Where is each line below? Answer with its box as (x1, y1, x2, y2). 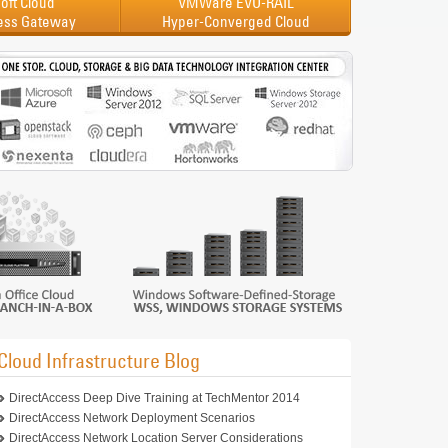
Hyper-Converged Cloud (162, 12, 310, 31)
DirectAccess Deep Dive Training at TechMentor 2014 (9, 391, 300, 405)
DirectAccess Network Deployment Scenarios (9, 411, 255, 425)
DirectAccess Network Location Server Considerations (9, 431, 303, 445)
